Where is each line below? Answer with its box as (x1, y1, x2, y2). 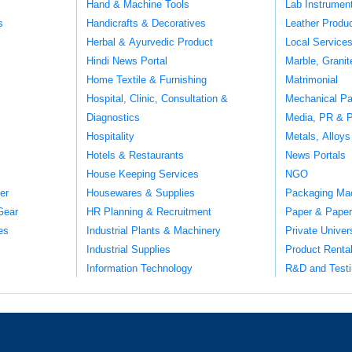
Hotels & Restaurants (86, 148, 184, 161)
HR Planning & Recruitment (86, 205, 211, 218)
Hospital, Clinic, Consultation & (86, 92, 228, 104)
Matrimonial (285, 73, 339, 86)
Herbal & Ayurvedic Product (86, 35, 213, 48)
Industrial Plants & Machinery (86, 224, 221, 236)
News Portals (285, 148, 346, 161)
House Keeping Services (86, 167, 199, 180)
